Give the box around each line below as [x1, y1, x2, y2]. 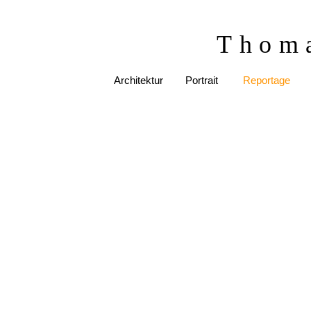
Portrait [185, 74, 218, 86]
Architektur [113, 74, 163, 86]
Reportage [242, 74, 290, 86]
